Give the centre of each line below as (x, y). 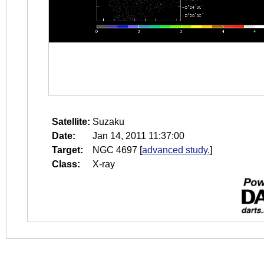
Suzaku (108, 122)
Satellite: (71, 122)
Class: (66, 164)
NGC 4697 (115, 150)
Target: (67, 150)
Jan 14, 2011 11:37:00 (138, 136)
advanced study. (176, 150)
